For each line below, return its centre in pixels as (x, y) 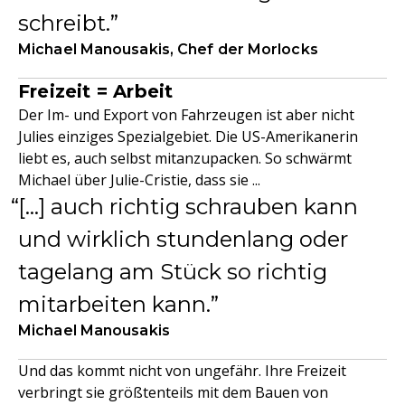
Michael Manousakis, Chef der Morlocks (168, 49)
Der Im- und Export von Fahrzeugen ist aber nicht (186, 115)
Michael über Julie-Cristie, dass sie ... (139, 180)
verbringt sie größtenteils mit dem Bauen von (173, 392)
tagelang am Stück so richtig (173, 272)
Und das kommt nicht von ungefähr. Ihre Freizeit (182, 371)
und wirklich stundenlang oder (183, 239)
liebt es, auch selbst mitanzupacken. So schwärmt (185, 158)
